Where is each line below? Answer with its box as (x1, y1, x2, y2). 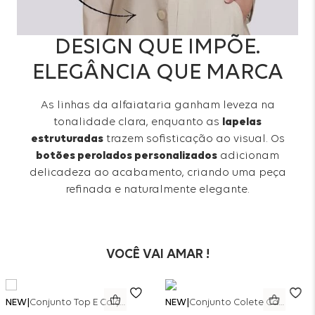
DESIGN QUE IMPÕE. (55, 37, 260, 60)
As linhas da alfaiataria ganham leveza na (40, 100, 275, 112)
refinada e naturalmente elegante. (65, 184, 250, 196)
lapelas (222, 117, 262, 129)
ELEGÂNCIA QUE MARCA (32, 62, 283, 85)
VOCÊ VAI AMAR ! (105, 248, 210, 262)
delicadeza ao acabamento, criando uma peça (29, 167, 286, 179)
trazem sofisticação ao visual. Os (103, 134, 285, 146)
